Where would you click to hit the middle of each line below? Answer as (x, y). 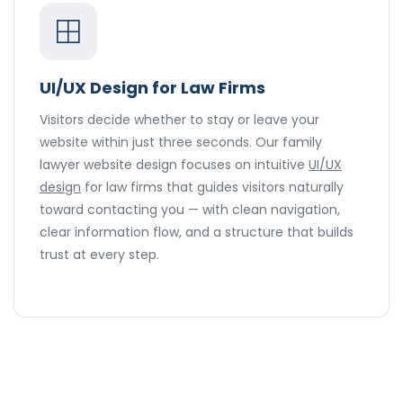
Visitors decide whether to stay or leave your (179, 120)
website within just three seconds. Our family (181, 143)
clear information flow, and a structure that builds (197, 233)
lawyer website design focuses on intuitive (174, 165)
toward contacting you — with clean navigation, (190, 210)
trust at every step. (99, 255)
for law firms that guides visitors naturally (212, 188)
